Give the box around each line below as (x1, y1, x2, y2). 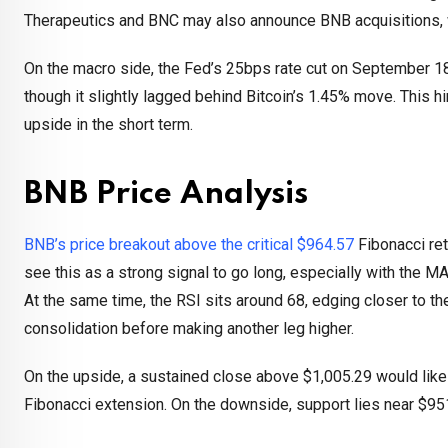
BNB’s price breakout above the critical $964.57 (24, 235, 354, 255)
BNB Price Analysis (24, 179, 308, 211)
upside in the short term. (24, 115, 193, 135)
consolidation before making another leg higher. (24, 319, 354, 339)
